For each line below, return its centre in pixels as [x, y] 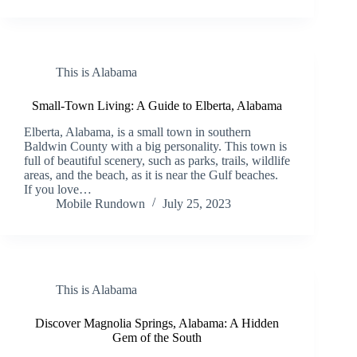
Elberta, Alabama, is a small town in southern [137, 131]
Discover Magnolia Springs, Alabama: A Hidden [157, 323]
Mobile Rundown [100, 203]
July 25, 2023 [197, 203]
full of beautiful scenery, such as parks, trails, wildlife [157, 160]
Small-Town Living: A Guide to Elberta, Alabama [157, 105]
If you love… [58, 189]
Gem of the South [157, 337]
